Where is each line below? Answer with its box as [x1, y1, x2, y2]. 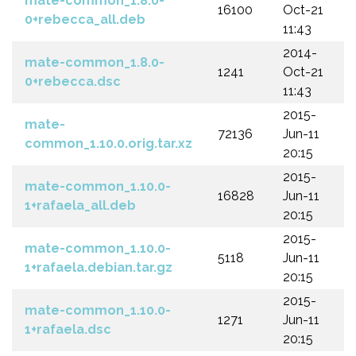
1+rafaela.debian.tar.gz [25, 260, 172, 275]
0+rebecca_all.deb [25, 12, 145, 27]
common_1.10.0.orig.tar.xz [25, 136, 192, 151]
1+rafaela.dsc [25, 322, 111, 337]
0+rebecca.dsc [25, 74, 121, 89]
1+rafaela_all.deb [25, 198, 136, 213]
